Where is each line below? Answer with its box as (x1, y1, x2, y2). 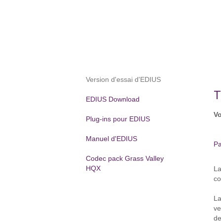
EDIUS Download (86, 95, 140, 103)
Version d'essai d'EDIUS (86, 75, 161, 83)
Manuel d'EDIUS (86, 135, 138, 143)
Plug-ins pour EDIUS (86, 115, 150, 123)
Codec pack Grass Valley (86, 154, 164, 162)
